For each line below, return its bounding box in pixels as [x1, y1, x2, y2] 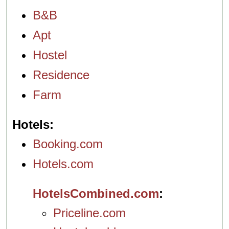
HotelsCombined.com [33, 187, 159, 201]
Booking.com [33, 137, 103, 151]
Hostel [33, 48, 67, 62]
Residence [33, 67, 90, 82]
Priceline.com [53, 205, 126, 220]
